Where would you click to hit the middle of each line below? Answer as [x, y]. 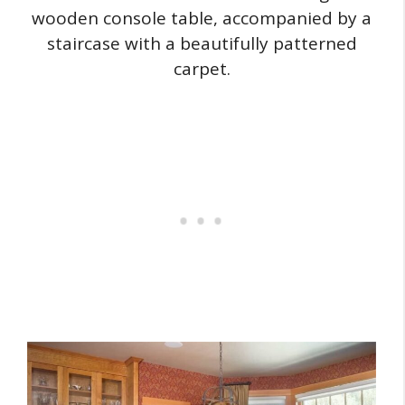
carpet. [202, 68]
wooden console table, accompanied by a [202, 18]
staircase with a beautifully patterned [202, 43]
